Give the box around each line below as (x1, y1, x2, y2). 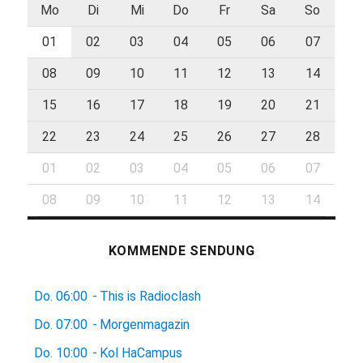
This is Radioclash (100, 288, 202, 305)
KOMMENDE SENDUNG (108, 243, 255, 259)
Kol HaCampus (100, 345, 183, 361)
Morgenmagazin (100, 317, 190, 333)
